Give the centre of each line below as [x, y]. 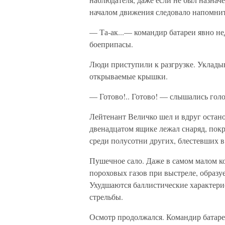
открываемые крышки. [129, 76]
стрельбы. [106, 197]
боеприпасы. [111, 44]
